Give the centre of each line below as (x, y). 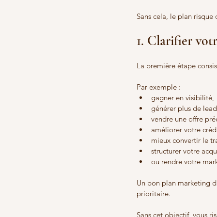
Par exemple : (159, 87)
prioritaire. (154, 194)
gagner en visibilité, (183, 98)
